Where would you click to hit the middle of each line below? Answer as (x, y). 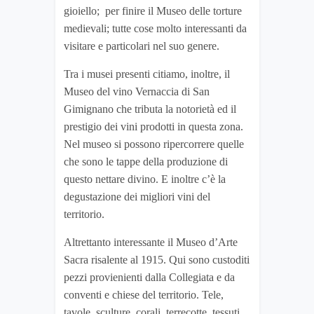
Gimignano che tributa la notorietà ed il (150, 109)
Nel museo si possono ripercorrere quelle (154, 144)
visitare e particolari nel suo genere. (142, 46)
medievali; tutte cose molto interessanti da (155, 29)
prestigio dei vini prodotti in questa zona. (153, 127)
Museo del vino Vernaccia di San (137, 92)
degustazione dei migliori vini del (137, 197)
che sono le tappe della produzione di (146, 162)
